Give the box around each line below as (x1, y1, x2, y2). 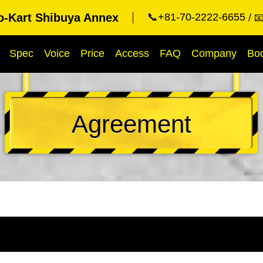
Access (115, 48, 149, 59)
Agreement (72, 110, 191, 138)
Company (191, 48, 237, 59)
